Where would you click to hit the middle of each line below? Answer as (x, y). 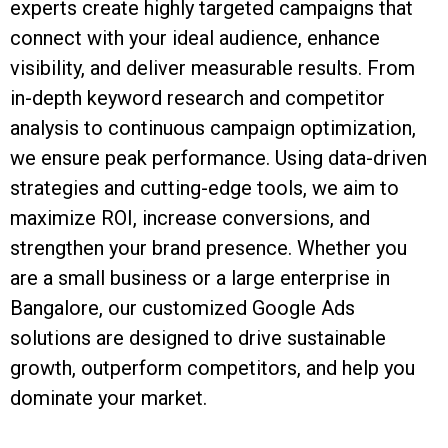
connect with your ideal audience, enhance (195, 37)
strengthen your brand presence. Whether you (208, 247)
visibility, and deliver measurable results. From (212, 67)
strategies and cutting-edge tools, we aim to (204, 187)
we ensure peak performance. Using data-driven (218, 157)
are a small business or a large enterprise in (200, 277)
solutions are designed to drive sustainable (198, 337)
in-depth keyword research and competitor (197, 97)
